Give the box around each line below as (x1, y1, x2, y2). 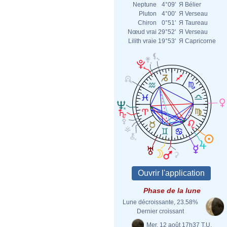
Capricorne (185, 37, 216, 45)
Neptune (133, 1, 157, 8)
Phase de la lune (143, 186, 201, 195)
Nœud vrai (128, 28, 157, 35)
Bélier (185, 1, 201, 8)
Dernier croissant (136, 208, 184, 215)
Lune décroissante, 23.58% (122, 199, 198, 206)
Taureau (185, 19, 208, 26)
